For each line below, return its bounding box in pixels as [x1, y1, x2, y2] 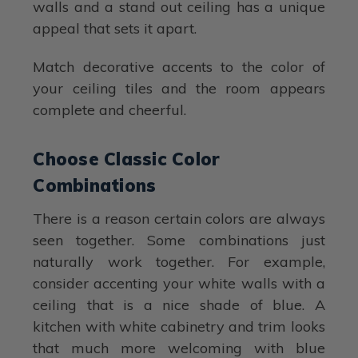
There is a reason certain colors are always [33, 209, 325, 228]
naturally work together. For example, [33, 252, 325, 271]
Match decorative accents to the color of [33, 57, 325, 76]
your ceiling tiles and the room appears [33, 78, 325, 97]
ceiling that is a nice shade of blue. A [33, 295, 325, 314]
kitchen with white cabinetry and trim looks [33, 316, 325, 336]
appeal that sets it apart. [33, 18, 197, 38]
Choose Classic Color [33, 147, 221, 170]
